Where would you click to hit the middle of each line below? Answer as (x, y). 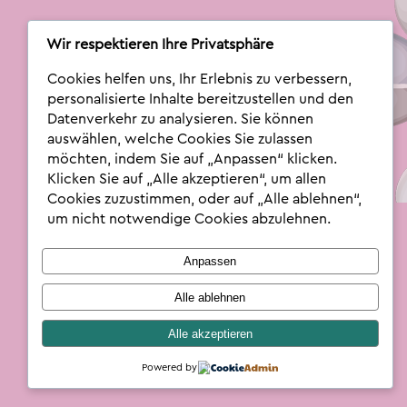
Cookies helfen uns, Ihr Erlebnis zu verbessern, (199, 79)
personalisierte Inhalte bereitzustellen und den (200, 99)
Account (127, 141)
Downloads (221, 141)
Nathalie (53, 47)
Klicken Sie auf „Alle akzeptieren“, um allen (186, 179)
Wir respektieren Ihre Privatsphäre (159, 44)
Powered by (169, 367)
